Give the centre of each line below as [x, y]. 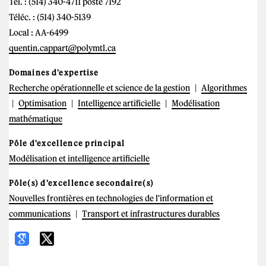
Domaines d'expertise [54, 72]
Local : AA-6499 [39, 32]
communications [40, 213]
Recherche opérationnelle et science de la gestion [99, 88]
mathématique [36, 118]
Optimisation [42, 103]
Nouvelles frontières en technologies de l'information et [111, 198]
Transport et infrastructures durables [151, 213]
